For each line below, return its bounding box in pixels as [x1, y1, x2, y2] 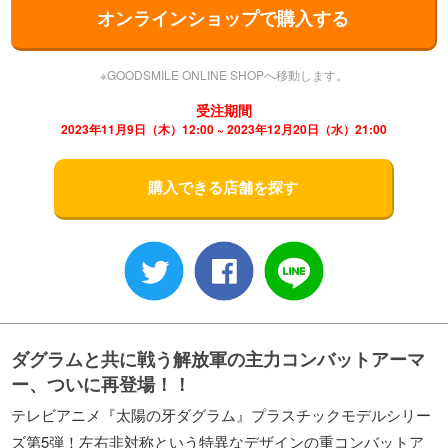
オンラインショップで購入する [97, 4, 349, 31]
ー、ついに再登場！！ [11, 370, 192, 397]
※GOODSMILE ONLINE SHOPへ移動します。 [100, 65, 348, 83]
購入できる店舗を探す [148, 176, 298, 199]
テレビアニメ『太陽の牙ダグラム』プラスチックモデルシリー [11, 403, 432, 425]
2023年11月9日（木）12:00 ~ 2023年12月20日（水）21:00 [61, 119, 387, 138]
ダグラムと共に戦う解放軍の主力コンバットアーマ [11, 345, 426, 372]
